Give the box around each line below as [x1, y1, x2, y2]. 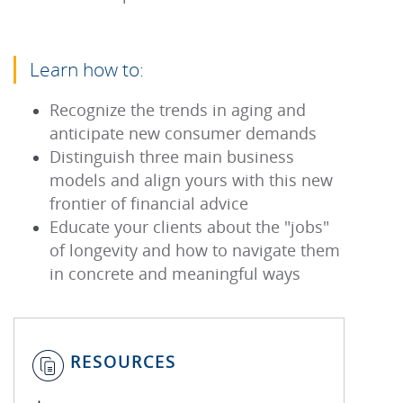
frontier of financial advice [49, 193, 248, 214]
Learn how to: [30, 57, 144, 82]
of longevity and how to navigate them [49, 239, 340, 261]
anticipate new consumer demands [49, 122, 317, 144]
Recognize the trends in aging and [49, 99, 306, 121]
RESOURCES [70, 351, 176, 372]
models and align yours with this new [49, 169, 333, 191]
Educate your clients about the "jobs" [49, 216, 329, 237]
